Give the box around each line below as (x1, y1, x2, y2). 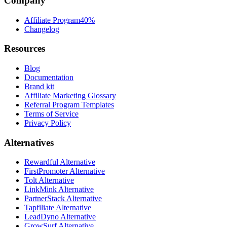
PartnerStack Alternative (24, 194, 102, 203)
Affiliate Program (24, 15, 80, 24)
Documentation (24, 72, 73, 82)
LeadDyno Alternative (24, 212, 96, 221)
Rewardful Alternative (24, 158, 95, 167)
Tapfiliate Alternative (24, 203, 91, 212)
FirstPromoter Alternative (24, 167, 105, 176)
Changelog (24, 24, 59, 33)
